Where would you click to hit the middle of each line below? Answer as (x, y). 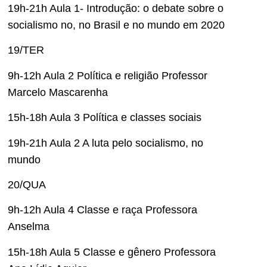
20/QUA (27, 184)
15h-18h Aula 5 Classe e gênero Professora (112, 252)
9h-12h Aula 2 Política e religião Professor (108, 75)
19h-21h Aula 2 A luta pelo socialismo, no (105, 143)
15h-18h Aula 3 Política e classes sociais (105, 118)
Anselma (29, 227)
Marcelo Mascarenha (58, 92)
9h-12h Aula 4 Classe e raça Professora (103, 210)
